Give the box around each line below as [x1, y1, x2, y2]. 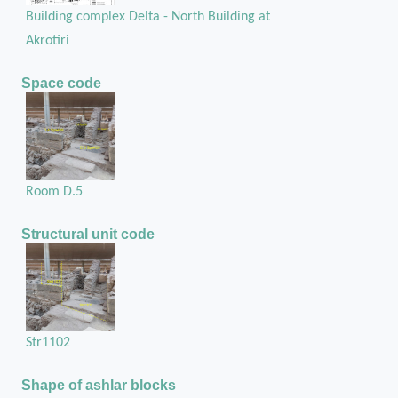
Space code [21, 75, 101, 91]
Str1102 [25, 335, 70, 350]
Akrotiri [25, 33, 69, 48]
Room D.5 [25, 184, 83, 199]
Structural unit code [21, 226, 155, 242]
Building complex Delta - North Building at [25, 9, 270, 24]
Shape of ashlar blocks [21, 377, 176, 393]
